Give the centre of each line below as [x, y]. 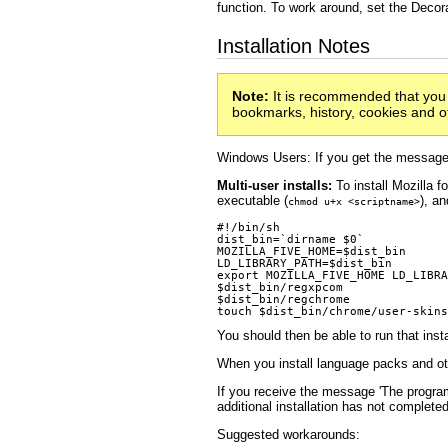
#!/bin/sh [248, 227]
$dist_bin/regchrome [283, 299]
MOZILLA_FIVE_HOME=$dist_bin [311, 251]
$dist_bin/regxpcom [280, 287]
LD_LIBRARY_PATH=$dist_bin [304, 263]
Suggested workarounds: [288, 434]
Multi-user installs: [274, 185]
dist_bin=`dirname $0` [290, 239]
